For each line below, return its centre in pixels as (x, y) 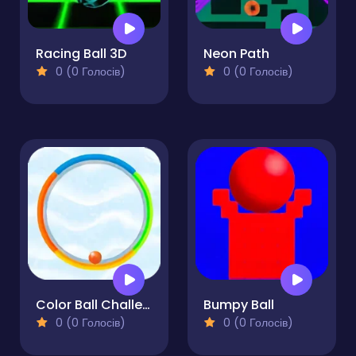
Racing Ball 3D (81, 54)
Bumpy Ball (239, 305)
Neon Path (236, 54)
